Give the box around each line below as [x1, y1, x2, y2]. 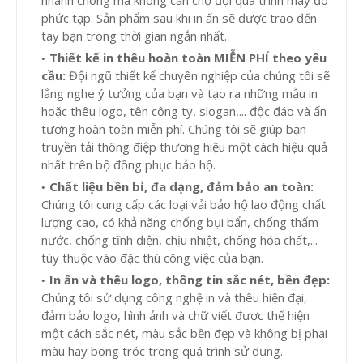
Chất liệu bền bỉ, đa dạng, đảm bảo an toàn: [49, 178, 314, 195]
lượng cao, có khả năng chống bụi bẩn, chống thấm [41, 214, 318, 231]
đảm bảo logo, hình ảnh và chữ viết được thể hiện [41, 307, 310, 324]
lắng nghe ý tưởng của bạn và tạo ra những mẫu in [41, 85, 318, 102]
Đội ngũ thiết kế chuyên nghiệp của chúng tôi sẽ [66, 67, 330, 84]
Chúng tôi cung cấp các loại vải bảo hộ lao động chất [41, 196, 326, 213]
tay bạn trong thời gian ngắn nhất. [41, 28, 227, 45]
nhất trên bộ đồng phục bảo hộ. [41, 156, 216, 173]
